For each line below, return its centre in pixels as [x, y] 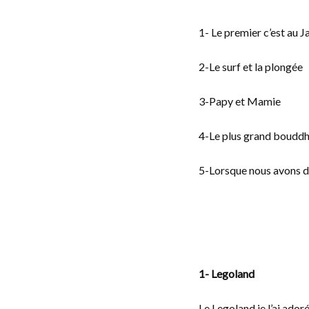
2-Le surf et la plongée [251, 67]
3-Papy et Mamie [240, 101]
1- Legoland [227, 273]
